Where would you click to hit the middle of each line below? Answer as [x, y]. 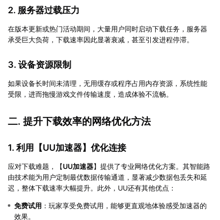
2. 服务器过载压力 [44, 10]
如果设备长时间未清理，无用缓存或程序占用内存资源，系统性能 [108, 83]
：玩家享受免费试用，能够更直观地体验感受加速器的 [124, 205]
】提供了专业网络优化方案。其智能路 [152, 166]
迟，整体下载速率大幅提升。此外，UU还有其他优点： [92, 188]
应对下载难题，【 [35, 166]
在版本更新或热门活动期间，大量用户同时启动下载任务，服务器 [108, 28]
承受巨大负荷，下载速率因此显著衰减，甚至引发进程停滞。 [101, 39]
